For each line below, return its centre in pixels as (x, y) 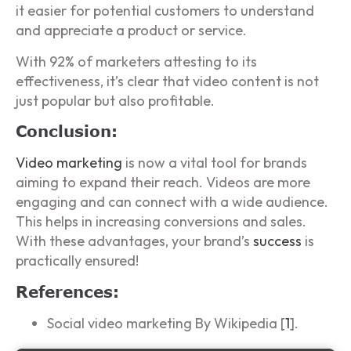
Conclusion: (67, 131)
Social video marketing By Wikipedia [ (166, 323)
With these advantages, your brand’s (134, 241)
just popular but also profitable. (115, 100)
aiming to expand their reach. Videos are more (163, 183)
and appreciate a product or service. (131, 31)
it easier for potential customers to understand (165, 11)
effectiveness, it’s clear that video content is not (167, 81)
